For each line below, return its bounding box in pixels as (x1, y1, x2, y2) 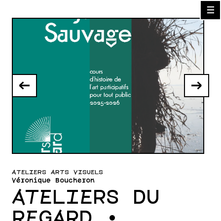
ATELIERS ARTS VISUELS (12, 170, 103, 175)
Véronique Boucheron (12, 178, 95, 184)
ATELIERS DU (12, 189, 160, 207)
